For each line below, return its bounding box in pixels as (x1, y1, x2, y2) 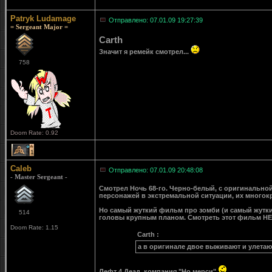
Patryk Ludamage (10, 14, 76, 23)
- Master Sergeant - (10, 173, 67, 180)
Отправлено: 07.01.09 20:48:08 (109, 166, 203, 174)
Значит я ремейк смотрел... (99, 48, 191, 55)
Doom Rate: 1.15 (10, 224, 58, 231)
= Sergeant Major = (10, 23, 68, 30)
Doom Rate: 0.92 (10, 129, 58, 136)
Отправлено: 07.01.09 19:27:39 (109, 16, 203, 24)
